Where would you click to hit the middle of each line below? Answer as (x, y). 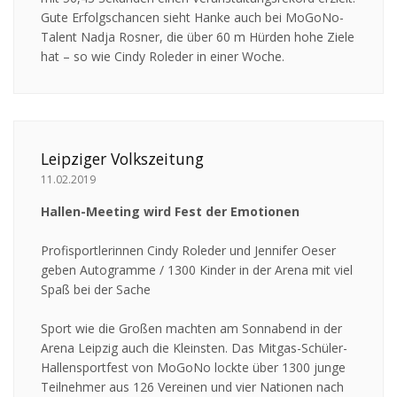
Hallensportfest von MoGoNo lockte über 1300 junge (193, 368)
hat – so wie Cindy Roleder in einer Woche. (163, 57)
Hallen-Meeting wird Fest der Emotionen (170, 212)
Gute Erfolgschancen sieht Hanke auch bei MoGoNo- (192, 18)
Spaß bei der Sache (96, 290)
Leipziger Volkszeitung (122, 159)
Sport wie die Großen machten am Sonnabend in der (191, 329)
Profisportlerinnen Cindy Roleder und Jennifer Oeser (188, 251)
